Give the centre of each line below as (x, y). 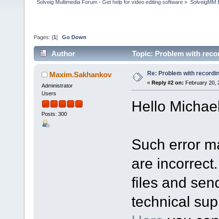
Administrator (57, 85)
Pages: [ (44, 37)
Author (64, 53)
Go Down (74, 37)
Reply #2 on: (167, 82)
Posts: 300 (54, 114)
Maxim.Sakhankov (81, 74)
